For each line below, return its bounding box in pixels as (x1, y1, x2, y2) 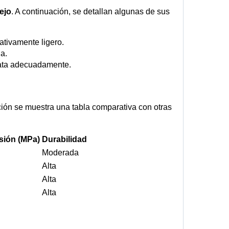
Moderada (42, 148, 79, 157)
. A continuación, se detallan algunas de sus (11, 7, 170, 16)
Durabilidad (42, 135, 87, 144)
